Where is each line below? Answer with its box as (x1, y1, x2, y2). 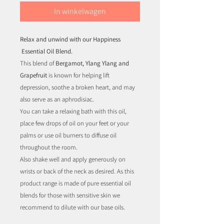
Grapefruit (20, 71, 47, 80)
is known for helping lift (47, 71, 109, 80)
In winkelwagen (54, 6, 106, 17)
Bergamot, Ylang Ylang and (55, 59, 129, 68)
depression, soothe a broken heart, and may (20, 83, 135, 92)
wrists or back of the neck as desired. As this (20, 167, 134, 176)
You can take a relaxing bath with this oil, (20, 107, 126, 116)
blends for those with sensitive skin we (20, 191, 120, 200)
